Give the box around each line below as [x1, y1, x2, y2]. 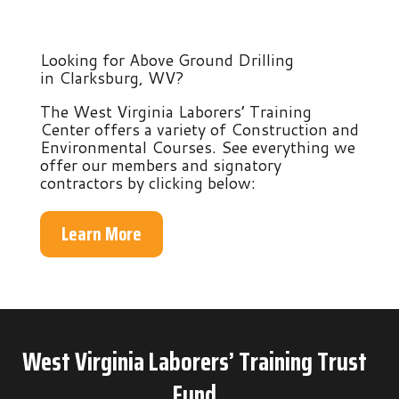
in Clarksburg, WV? [39, 65, 184, 89]
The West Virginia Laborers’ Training [39, 99, 312, 123]
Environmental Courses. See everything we [39, 134, 355, 159]
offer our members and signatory [39, 152, 281, 176]
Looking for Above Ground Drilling [39, 47, 294, 71]
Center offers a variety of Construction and [39, 117, 359, 141]
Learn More [61, 219, 142, 249]
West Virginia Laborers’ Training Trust [22, 341, 368, 383]
